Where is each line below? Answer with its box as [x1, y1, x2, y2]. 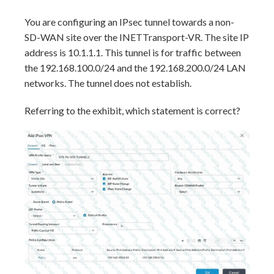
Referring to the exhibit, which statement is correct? [24, 105, 240, 116]
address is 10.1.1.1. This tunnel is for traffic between [24, 46, 241, 58]
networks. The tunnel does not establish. [24, 77, 191, 89]
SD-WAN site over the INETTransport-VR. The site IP [24, 31, 249, 43]
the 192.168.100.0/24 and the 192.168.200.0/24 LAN [24, 62, 246, 73]
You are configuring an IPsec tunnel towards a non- [24, 16, 234, 28]
